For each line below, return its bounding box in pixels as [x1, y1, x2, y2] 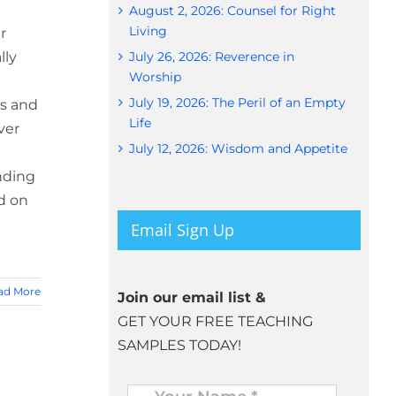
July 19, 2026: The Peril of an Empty [128, 95, 346, 111]
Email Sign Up [130, 219, 234, 241]
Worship [128, 69, 181, 86]
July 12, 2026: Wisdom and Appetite [128, 141, 347, 157]
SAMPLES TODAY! [117, 336, 241, 354]
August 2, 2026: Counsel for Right [128, 3, 336, 19]
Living [128, 23, 167, 40]
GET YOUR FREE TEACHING [117, 312, 313, 330]
